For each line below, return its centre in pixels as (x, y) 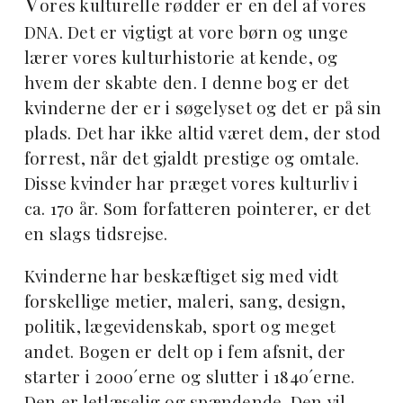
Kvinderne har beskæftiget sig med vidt (181, 275)
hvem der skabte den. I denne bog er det (187, 82)
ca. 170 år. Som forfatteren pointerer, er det (197, 208)
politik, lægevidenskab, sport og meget (180, 326)
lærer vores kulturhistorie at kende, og (181, 57)
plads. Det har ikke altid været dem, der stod (202, 132)
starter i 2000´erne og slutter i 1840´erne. (189, 376)
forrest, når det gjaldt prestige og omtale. (192, 157)
